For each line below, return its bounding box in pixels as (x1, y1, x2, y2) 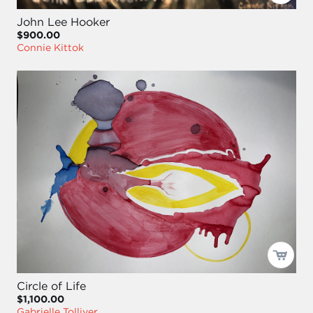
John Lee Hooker (17, 15, 110, 29)
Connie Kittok (17, 41, 84, 54)
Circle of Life (17, 278, 86, 293)
